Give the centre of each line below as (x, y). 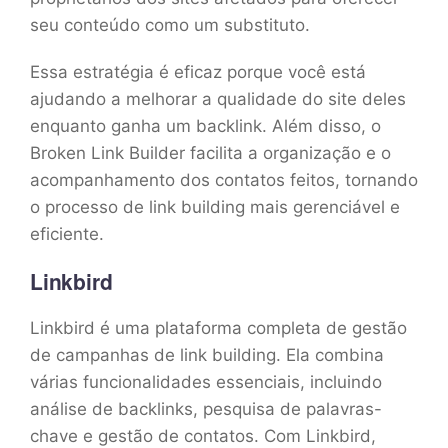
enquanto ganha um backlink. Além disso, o (205, 125)
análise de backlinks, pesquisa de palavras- (206, 408)
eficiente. (67, 233)
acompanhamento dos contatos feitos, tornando (224, 179)
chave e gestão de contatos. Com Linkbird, (203, 435)
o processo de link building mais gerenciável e (215, 206)
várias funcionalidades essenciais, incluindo (206, 381)
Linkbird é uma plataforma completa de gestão (218, 327)
